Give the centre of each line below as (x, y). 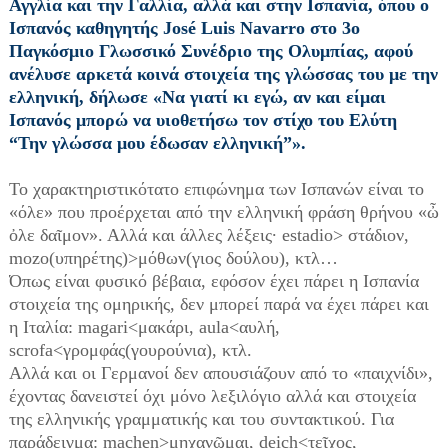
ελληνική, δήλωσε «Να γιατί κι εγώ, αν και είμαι (197, 97)
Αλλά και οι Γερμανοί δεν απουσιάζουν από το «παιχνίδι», (220, 373)
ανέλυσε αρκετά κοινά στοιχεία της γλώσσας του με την (223, 74)
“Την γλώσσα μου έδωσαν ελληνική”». (157, 143)
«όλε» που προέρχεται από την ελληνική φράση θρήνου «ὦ (223, 212)
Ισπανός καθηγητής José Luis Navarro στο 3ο (184, 28)
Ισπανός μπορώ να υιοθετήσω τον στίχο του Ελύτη (202, 120)
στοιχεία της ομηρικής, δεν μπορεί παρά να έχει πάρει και (218, 304)
